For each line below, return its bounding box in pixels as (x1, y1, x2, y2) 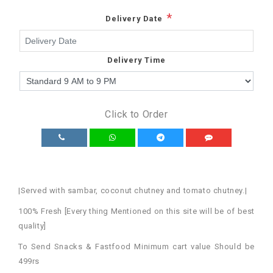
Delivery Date (105, 13, 163, 23)
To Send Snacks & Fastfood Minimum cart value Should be (18, 241, 255, 251)
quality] (18, 221, 46, 230)
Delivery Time (107, 55, 166, 65)
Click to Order (105, 108, 168, 120)
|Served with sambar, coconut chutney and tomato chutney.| (18, 185, 247, 195)
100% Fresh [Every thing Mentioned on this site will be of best (18, 206, 255, 216)
